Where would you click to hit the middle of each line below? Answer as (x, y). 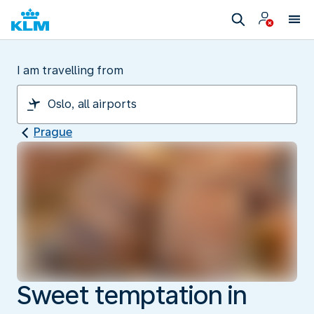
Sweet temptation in (132, 295)
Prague (53, 132)
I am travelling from (70, 70)
